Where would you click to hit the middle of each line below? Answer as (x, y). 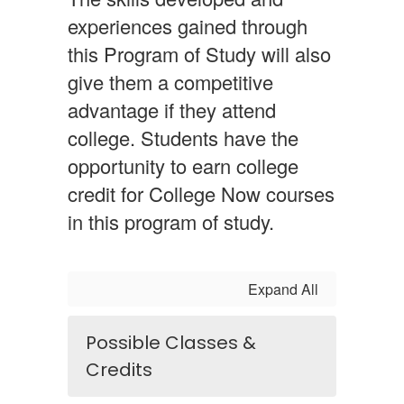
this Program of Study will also (199, 54)
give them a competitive (170, 82)
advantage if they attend (172, 110)
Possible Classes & (171, 343)
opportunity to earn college (183, 165)
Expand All (283, 289)
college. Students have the (183, 138)
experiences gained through (188, 26)
